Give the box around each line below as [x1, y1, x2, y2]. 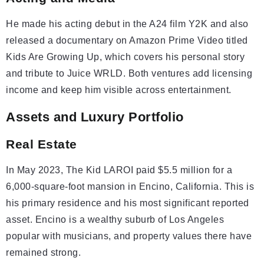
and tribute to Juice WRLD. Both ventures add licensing [6, 68, 252, 79]
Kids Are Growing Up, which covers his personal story [6, 52, 245, 62]
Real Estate [6, 137, 77, 151]
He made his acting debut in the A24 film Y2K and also [6, 19, 249, 29]
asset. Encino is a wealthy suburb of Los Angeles [6, 214, 224, 225]
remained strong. [6, 247, 81, 258]
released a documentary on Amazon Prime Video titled [6, 35, 248, 46]
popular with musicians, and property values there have [6, 231, 252, 242]
